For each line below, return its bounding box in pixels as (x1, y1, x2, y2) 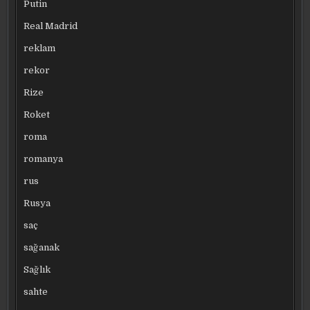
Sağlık (24, 264, 51, 275)
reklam (24, 42, 56, 53)
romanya (24, 153, 64, 164)
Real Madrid (24, 20, 78, 31)
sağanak (24, 241, 60, 253)
